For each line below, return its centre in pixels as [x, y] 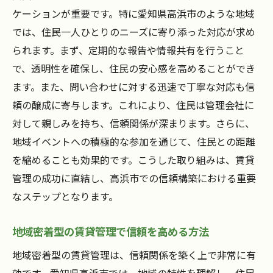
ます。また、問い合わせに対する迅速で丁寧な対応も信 [133, 87]
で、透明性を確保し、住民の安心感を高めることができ [134, 69]
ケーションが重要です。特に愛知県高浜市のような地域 [133, 14]
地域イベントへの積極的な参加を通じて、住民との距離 [134, 142]
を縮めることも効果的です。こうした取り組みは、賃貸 [133, 160]
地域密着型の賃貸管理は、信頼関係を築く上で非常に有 [134, 255]
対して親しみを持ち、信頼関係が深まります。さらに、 [133, 123]
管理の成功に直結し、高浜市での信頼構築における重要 [134, 178]
